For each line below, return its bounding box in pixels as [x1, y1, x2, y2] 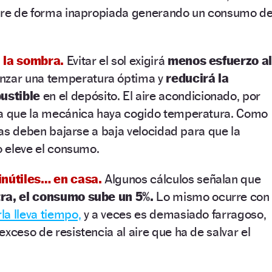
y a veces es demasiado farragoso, [81, 206, 267, 222]
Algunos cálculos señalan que [104, 171, 261, 186]
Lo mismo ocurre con [153, 188, 270, 204]
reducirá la [166, 70, 229, 86]
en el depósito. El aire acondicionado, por [40, 87, 261, 103]
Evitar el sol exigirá [66, 52, 168, 68]
